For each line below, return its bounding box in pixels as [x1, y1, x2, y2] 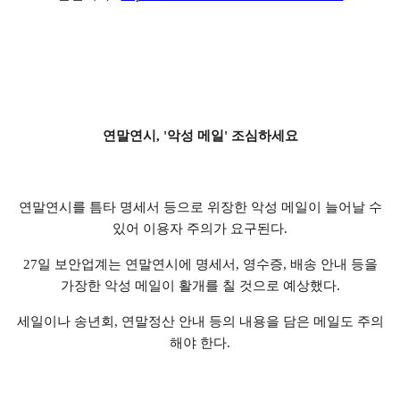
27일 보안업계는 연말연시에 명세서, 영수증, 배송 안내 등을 [22, 257, 378, 272]
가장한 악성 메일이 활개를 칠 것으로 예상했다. [60, 279, 340, 294]
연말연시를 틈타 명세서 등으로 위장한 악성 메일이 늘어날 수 [18, 200, 382, 215]
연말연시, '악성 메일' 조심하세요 [102, 129, 298, 144]
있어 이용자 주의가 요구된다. [112, 221, 287, 237]
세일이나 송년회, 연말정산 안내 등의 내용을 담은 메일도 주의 [16, 314, 384, 329]
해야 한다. [170, 336, 230, 351]
